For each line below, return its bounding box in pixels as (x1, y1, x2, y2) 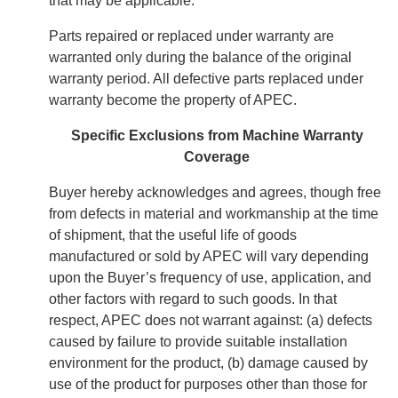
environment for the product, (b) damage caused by (49, 355, 368, 371)
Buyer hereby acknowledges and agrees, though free (49, 185, 381, 201)
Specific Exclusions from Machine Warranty (70, 128, 363, 144)
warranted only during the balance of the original (49, 50, 352, 66)
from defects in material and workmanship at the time (49, 206, 378, 222)
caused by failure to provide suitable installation (49, 334, 347, 350)
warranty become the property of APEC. (49, 92, 297, 108)
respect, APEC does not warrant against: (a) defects (49, 313, 372, 329)
